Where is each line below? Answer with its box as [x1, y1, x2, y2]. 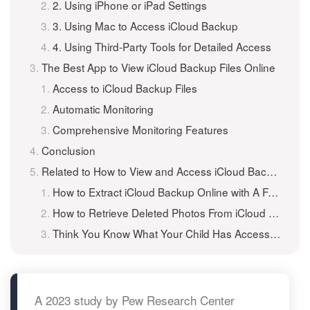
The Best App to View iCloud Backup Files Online [42, 60, 275, 75]
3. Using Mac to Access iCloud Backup [53, 18, 238, 33]
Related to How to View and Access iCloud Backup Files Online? [42, 163, 266, 179]
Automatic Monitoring [53, 101, 154, 116]
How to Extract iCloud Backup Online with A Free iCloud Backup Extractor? [53, 184, 268, 199]
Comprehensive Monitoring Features [53, 122, 228, 137]
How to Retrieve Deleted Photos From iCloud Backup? [53, 205, 268, 220]
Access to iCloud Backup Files [53, 80, 197, 95]
